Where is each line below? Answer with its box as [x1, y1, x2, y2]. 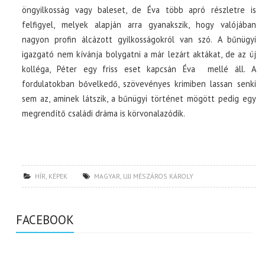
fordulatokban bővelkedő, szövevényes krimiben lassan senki [22, 78, 256, 90]
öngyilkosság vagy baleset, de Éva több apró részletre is [22, 4, 256, 16]
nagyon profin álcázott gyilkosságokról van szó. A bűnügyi [22, 34, 256, 46]
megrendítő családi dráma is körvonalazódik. [22, 108, 186, 119]
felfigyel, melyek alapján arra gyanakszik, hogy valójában [22, 19, 256, 31]
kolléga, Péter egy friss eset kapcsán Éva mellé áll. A [22, 63, 256, 75]
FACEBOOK [16, 212, 75, 228]
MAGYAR [94, 172, 121, 181]
